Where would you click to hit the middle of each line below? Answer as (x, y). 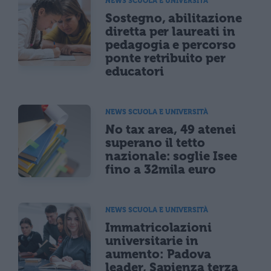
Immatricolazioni (159, 227)
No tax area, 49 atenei (171, 129)
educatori (135, 71)
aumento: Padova (158, 254)
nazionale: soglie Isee (171, 156)
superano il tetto (155, 142)
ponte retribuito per (165, 58)
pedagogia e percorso (171, 44)
